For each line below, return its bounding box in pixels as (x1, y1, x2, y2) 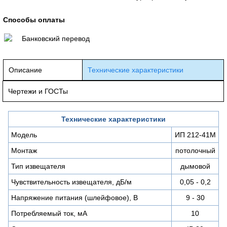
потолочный (175, 146, 215, 155)
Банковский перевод (22, 34, 90, 43)
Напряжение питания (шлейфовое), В (11, 193, 138, 202)
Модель (11, 130, 37, 139)
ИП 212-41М (174, 130, 216, 139)
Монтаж (11, 146, 37, 155)
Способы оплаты (3, 15, 65, 24)
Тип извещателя (11, 162, 65, 170)
